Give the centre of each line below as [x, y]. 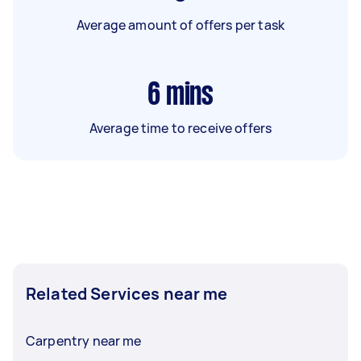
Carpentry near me [84, 340]
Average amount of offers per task [180, 25]
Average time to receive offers [180, 128]
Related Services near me [127, 293]
